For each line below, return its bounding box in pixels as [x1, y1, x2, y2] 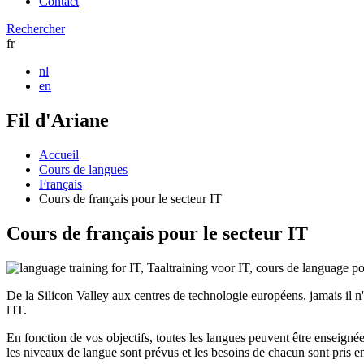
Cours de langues [39, 162, 128, 176]
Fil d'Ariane [6, 109, 109, 131]
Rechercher [6, 22, 65, 36]
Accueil [39, 147, 79, 162]
